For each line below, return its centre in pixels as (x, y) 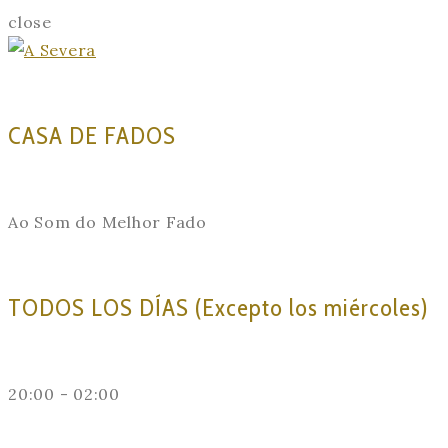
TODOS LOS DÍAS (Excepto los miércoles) (218, 307)
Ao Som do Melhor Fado (107, 221)
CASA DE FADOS (92, 135)
